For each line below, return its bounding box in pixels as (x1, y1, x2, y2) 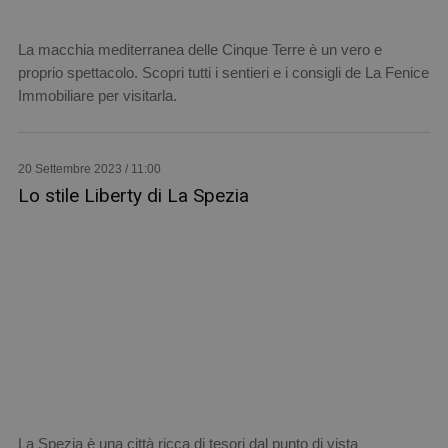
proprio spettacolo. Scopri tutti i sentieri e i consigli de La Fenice (17, 63, 429, 81)
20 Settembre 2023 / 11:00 (17, 161, 161, 176)
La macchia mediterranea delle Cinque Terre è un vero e (17, 40, 382, 58)
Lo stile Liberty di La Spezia (17, 183, 249, 207)
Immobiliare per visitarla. (17, 86, 177, 104)
